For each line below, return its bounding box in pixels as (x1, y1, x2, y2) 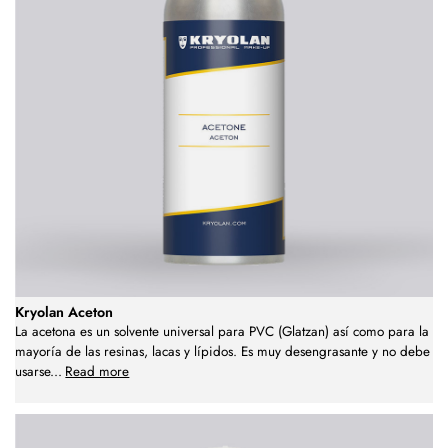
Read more (65, 361, 130, 381)
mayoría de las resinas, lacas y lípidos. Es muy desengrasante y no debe (15, 341, 430, 361)
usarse (15, 361, 50, 381)
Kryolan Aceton (15, 301, 113, 322)
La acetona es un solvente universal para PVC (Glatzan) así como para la (15, 321, 429, 341)
